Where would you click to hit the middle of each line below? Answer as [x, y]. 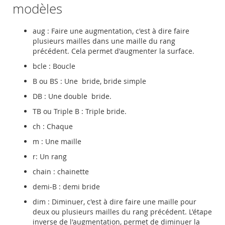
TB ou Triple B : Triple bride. [81, 111]
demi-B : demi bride [66, 187]
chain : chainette [61, 172]
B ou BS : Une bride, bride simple [90, 81]
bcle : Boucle [54, 66]
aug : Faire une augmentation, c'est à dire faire [111, 31]
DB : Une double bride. [73, 96]
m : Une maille [57, 142]
